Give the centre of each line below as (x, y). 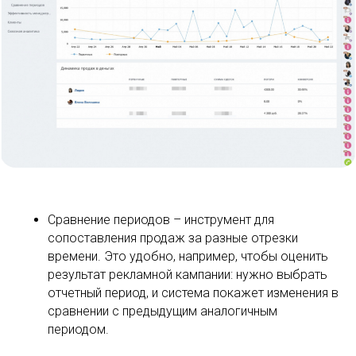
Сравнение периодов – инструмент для (161, 219)
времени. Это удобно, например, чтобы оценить (188, 256)
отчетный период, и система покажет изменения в (193, 292)
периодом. (78, 329)
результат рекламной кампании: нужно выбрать (188, 274)
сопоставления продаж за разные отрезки (173, 238)
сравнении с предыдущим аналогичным (163, 311)
